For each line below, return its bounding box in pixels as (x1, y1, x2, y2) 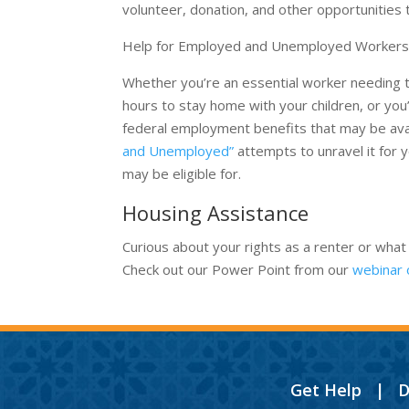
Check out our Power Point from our (122, 260, 353, 278)
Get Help (289, 378, 362, 401)
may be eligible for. (122, 164, 242, 183)
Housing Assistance (122, 199, 309, 226)
